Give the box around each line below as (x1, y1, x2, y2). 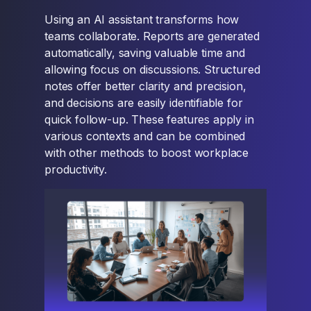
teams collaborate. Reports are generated (44, 29, 260, 43)
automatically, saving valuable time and (44, 46, 245, 60)
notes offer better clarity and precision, (44, 79, 246, 93)
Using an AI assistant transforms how (44, 12, 239, 26)
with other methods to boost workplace (44, 146, 249, 160)
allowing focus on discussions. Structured (44, 62, 260, 76)
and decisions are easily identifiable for (44, 96, 243, 110)
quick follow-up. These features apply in (44, 112, 254, 126)
